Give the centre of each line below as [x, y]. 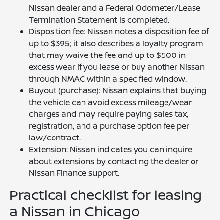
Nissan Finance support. [74, 173]
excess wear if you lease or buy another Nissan [117, 67]
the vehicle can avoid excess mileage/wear [110, 102]
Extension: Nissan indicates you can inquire [111, 149]
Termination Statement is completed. [99, 20]
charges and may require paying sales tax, [109, 114]
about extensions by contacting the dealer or [114, 161]
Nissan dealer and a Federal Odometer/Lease [115, 8]
